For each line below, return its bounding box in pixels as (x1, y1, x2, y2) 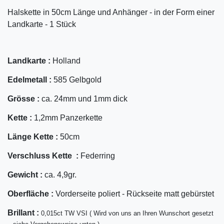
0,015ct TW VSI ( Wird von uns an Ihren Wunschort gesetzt (41, 209, 213, 217)
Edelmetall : (7, 75, 53, 84)
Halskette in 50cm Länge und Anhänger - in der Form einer (7, 8, 214, 17)
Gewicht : (7, 170, 42, 179)
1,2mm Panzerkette (34, 113, 102, 122)
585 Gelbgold (53, 75, 101, 84)
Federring (78, 151, 115, 160)
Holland (52, 56, 80, 65)
